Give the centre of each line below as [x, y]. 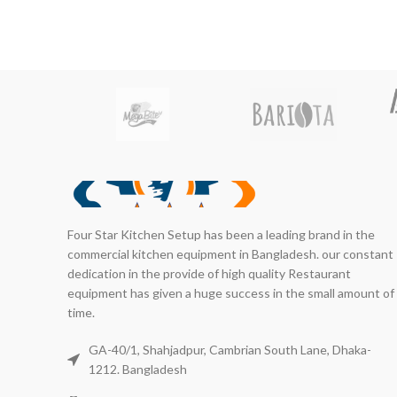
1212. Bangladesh [138, 370]
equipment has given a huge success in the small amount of [231, 293]
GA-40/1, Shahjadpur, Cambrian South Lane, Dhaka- [230, 350]
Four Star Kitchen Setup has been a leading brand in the [221, 235]
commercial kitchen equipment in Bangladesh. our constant [230, 254]
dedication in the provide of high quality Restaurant [209, 274]
